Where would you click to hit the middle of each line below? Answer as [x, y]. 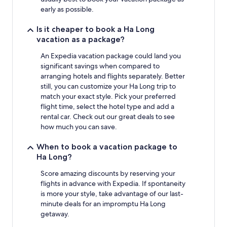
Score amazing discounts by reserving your [108, 173]
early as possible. [67, 9]
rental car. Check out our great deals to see [108, 116]
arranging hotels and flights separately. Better [113, 76]
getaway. [55, 214]
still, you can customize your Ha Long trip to [108, 86]
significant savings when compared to [100, 66]
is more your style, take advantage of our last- [112, 193]
